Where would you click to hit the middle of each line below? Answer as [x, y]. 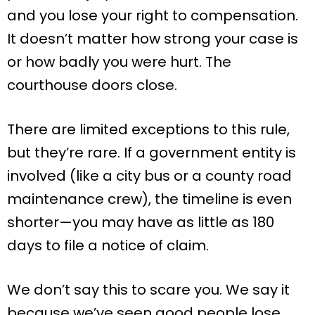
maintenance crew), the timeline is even [149, 199]
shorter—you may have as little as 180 [141, 223]
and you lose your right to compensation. [153, 16]
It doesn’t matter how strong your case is [153, 39]
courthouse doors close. [92, 85]
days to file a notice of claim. [108, 246]
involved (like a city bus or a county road [149, 176]
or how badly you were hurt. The [119, 62]
